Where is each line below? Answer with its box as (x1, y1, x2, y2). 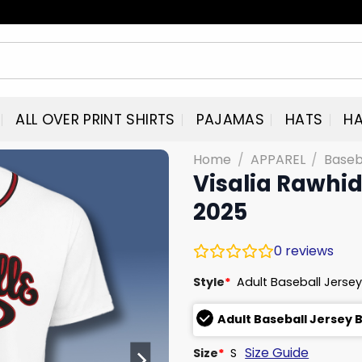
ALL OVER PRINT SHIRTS (15, 109, 175, 129)
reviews (282, 241, 334, 260)
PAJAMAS (196, 109, 265, 129)
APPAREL (250, 150, 305, 169)
